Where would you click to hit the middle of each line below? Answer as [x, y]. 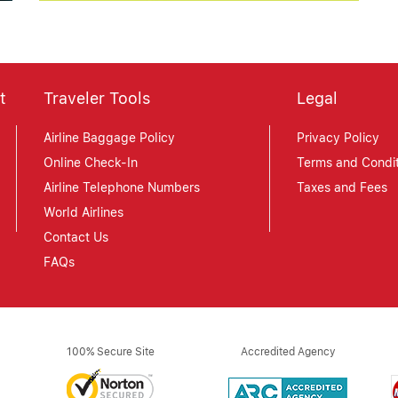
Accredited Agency [288, 352]
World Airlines [84, 213]
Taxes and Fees [342, 188]
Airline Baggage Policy [109, 138]
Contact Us [76, 238]
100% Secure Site [110, 352]
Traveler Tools [97, 99]
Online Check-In [91, 163]
